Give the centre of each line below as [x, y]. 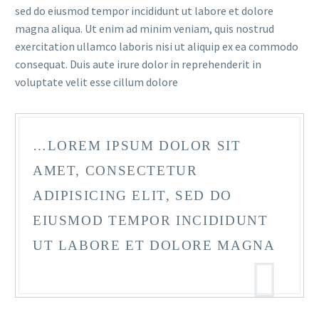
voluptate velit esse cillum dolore [96, 82]
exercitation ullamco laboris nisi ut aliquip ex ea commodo [157, 46]
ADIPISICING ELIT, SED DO [132, 195]
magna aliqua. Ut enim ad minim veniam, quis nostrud [145, 28]
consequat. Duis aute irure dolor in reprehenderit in [138, 64]
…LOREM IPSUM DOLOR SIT [137, 146]
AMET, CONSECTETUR [115, 171]
